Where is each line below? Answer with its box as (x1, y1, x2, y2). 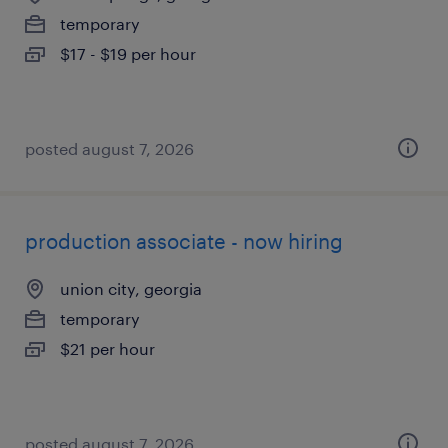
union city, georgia (60, 279, 202, 298)
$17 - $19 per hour (60, 44, 196, 63)
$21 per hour (60, 339, 155, 358)
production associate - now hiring (25, 229, 343, 253)
